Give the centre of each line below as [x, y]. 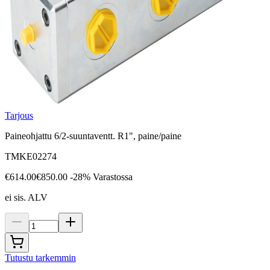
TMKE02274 [31, 157]
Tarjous [19, 116]
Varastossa [113, 177]
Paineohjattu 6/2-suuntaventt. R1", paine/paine [93, 136]
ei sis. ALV [26, 198]
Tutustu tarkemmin [40, 258]
